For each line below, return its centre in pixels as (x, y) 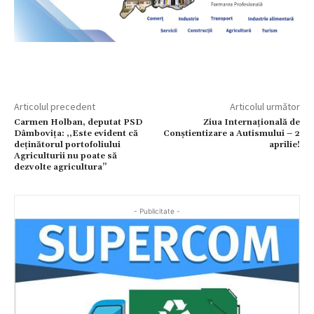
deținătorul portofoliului (67, 144)
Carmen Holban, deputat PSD (78, 122)
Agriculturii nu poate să (66, 156)
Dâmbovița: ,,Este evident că (76, 133)
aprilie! (284, 144)
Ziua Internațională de (251, 122)
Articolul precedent (55, 106)
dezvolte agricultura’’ (60, 167)
